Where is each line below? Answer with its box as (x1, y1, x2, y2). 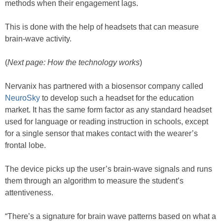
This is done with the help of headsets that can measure (5, 22, 199, 31)
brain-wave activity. (5, 34, 72, 43)
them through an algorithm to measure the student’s (5, 176, 184, 185)
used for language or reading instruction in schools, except (5, 117, 208, 126)
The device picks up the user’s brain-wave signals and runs (5, 164, 212, 173)
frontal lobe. (5, 141, 46, 149)
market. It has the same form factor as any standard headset (5, 105, 212, 114)
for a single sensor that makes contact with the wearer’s (5, 129, 198, 138)
